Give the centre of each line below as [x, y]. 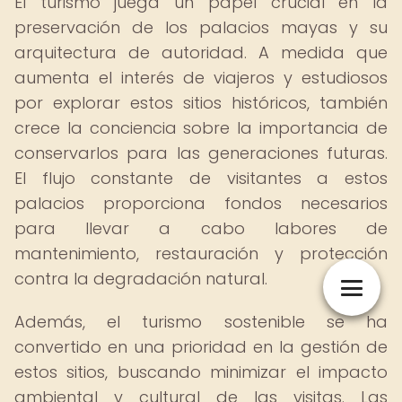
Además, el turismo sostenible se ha [201, 322]
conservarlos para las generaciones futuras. [201, 153]
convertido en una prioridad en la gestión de [201, 347]
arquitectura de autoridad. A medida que [201, 52]
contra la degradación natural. [141, 279]
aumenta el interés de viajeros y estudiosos [201, 78]
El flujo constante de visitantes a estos [201, 178]
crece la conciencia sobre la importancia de [201, 128]
